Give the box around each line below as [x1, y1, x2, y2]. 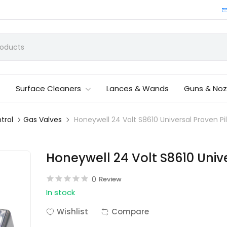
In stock [46, 187, 75, 198]
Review [99, 174, 122, 184]
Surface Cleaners [16, 83, 82, 94]
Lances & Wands [106, 83, 169, 94]
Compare [111, 206, 149, 217]
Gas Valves [23, 115, 62, 125]
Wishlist [57, 206, 89, 217]
